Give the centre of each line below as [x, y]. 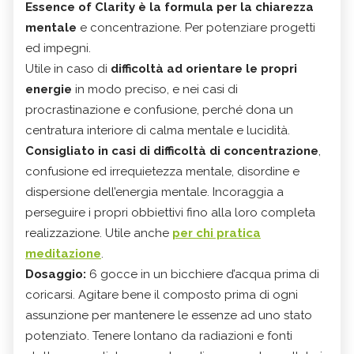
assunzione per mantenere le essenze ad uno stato [169, 315]
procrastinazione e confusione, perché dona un [159, 109]
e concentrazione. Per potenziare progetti [196, 27]
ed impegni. [58, 48]
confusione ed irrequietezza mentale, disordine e [162, 171]
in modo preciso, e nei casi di [155, 89]
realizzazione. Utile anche [99, 233]
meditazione [63, 253]
